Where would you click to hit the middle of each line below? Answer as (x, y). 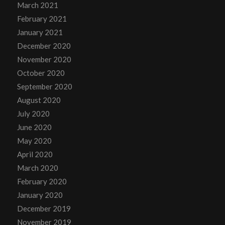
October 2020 (41, 73)
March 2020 (37, 167)
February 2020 (42, 181)
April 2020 (35, 154)
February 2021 (42, 18)
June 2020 (34, 127)
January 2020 (40, 195)
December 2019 (44, 208)
